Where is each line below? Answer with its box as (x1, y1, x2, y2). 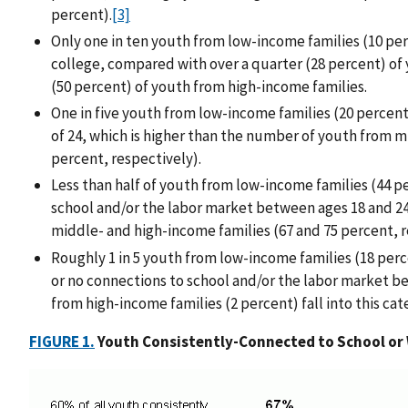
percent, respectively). (51, 148, 201, 169)
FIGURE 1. (29, 331, 95, 352)
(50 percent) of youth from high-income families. (51, 76, 367, 97)
